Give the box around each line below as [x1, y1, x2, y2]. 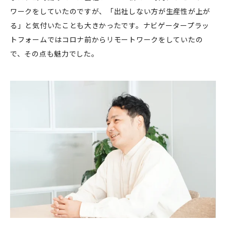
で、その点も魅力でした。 [10, 48, 99, 59]
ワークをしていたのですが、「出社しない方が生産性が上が [10, 6, 210, 17]
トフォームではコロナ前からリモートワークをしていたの [10, 34, 203, 45]
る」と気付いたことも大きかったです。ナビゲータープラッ [10, 20, 209, 31]
